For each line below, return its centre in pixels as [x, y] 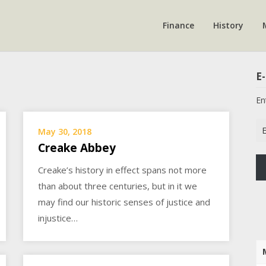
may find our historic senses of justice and [124, 202]
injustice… [58, 218]
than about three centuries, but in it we [118, 186]
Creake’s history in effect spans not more [123, 170]
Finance [178, 26]
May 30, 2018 [65, 132]
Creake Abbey [77, 148]
